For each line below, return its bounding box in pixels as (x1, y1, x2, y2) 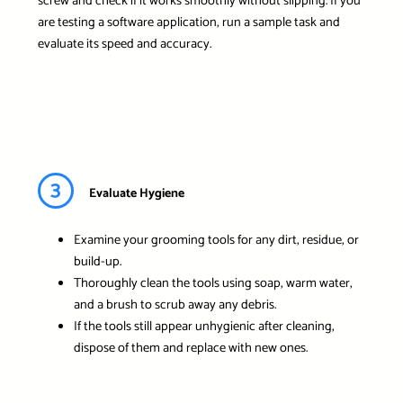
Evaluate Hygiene (88, 184, 184, 205)
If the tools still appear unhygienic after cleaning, (73, 315, 335, 337)
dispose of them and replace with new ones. (73, 336, 308, 359)
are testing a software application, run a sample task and (37, 11, 340, 33)
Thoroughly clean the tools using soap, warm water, (73, 272, 353, 294)
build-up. (73, 250, 121, 273)
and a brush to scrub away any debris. (73, 293, 276, 316)
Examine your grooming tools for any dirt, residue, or (73, 228, 359, 251)
